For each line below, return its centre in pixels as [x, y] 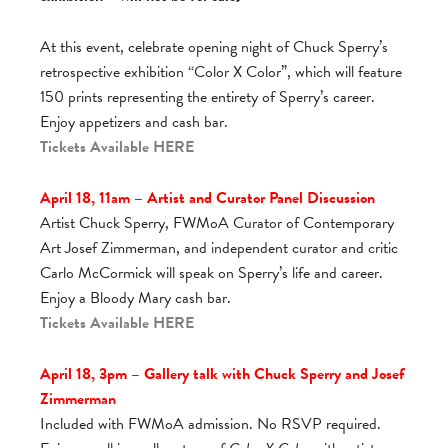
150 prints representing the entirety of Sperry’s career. [207, 96]
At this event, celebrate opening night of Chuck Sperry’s [214, 46]
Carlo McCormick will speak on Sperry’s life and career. [211, 272]
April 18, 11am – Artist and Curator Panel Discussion [207, 197]
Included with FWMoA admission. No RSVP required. [210, 423]
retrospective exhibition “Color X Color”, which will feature [221, 71]
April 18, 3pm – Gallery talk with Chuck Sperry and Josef [222, 373]
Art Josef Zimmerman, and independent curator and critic [219, 247]
